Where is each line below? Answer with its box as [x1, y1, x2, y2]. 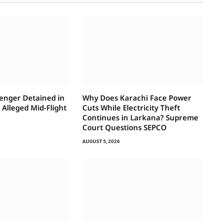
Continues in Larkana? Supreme [82, 112, 198, 123]
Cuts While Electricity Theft [82, 103, 180, 113]
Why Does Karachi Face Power [82, 93, 191, 103]
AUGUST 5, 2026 [82, 139, 120, 145]
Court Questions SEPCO [82, 122, 167, 133]
